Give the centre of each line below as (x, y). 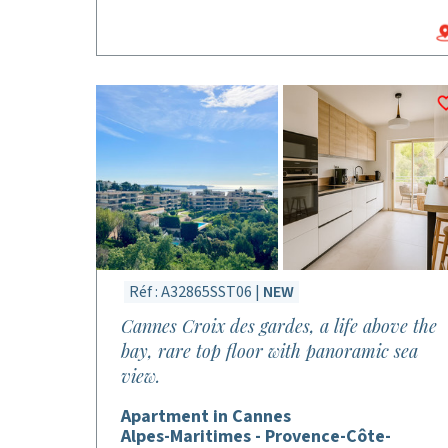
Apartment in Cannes (206, 416)
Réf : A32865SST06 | (196, 292)
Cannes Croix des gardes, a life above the (279, 326)
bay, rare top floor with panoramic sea (269, 351)
